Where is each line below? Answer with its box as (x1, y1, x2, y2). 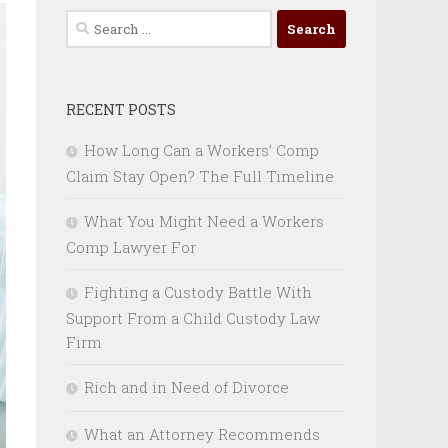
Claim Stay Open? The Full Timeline (66, 166, 334, 187)
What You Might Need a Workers (84, 211, 324, 232)
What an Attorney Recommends (84, 424, 320, 445)
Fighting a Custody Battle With (84, 282, 312, 303)
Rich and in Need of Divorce (84, 377, 289, 398)
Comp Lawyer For (66, 237, 196, 258)
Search (65, 11, 115, 32)
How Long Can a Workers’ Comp (84, 140, 319, 161)
